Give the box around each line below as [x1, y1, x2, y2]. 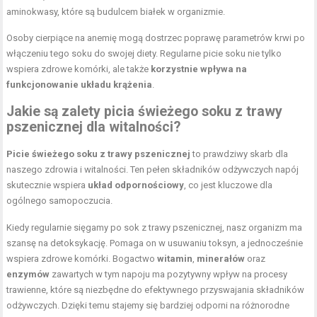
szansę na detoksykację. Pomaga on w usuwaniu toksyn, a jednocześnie [6, 237, 304, 248]
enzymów [6, 268, 50, 279]
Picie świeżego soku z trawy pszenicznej [6, 148, 191, 159]
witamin [157, 253, 193, 264]
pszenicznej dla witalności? [6, 118, 181, 135]
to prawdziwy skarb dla [190, 148, 289, 159]
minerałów [197, 253, 246, 264]
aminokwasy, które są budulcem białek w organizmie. [6, 6, 226, 17]
